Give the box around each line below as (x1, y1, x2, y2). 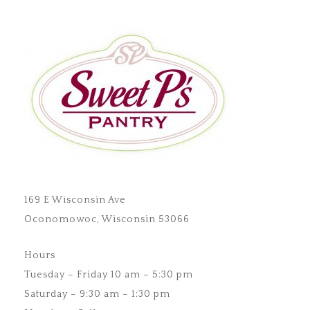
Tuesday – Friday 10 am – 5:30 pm (24, 269, 193, 281)
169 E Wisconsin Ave (24, 194, 126, 206)
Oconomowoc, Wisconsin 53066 (24, 214, 190, 226)
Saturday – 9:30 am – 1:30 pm (24, 289, 170, 300)
